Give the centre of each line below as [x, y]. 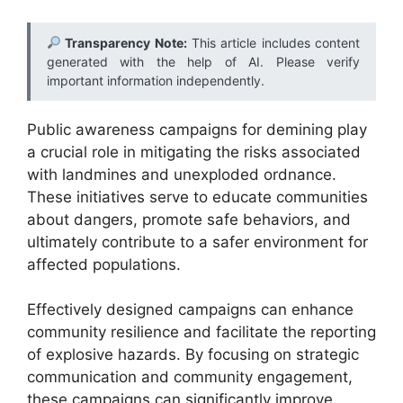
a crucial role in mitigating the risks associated [194, 152]
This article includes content [273, 42]
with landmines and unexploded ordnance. [182, 174]
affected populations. [104, 264]
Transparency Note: [124, 42]
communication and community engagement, [190, 377]
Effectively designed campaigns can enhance [190, 309]
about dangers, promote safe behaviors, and [189, 219]
